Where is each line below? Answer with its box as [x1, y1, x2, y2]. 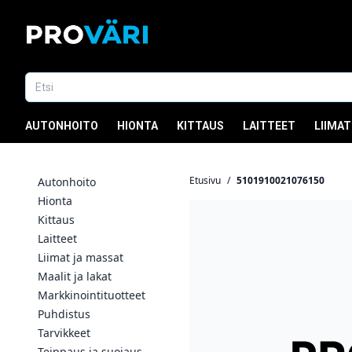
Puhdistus [38, 306, 90, 321]
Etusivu [189, 174, 221, 187]
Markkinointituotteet [38, 288, 145, 302]
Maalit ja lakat [38, 269, 112, 284]
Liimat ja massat [38, 250, 123, 265]
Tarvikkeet [38, 325, 90, 340]
